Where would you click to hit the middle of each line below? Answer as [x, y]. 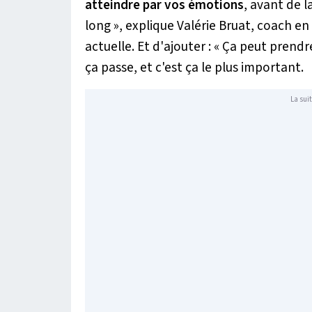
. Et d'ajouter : [173, 46]
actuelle [108, 46]
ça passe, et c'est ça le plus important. [194, 67]
